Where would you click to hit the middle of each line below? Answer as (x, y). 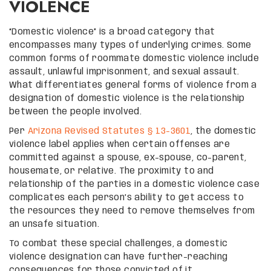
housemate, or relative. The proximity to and (112, 171)
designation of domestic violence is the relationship (127, 98)
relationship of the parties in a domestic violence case (134, 184)
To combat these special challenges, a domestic (119, 243)
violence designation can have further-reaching (119, 257)
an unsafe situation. (54, 224)
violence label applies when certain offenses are (120, 144)
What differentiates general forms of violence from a (133, 85)
